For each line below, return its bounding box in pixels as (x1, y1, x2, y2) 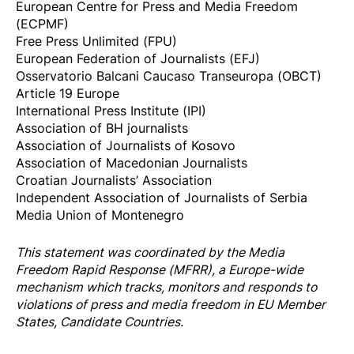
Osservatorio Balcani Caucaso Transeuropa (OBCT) (16, 66, 322, 85)
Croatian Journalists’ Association (16, 171, 212, 189)
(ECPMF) (16, 14, 69, 32)
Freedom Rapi (16, 261, 97, 279)
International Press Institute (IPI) (16, 101, 206, 119)
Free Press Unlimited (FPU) (16, 32, 177, 50)
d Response (97, 261, 165, 279)
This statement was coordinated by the (16, 243, 248, 262)
